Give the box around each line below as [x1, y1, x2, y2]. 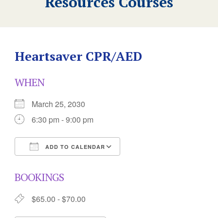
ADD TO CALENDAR [43, 143, 105, 150]
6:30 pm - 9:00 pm [32, 114, 93, 125]
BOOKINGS [15, 170, 64, 184]
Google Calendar [129, 159, 189, 170]
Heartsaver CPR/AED [15, 48, 142, 64]
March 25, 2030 [32, 98, 93, 109]
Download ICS [32, 159, 82, 170]
